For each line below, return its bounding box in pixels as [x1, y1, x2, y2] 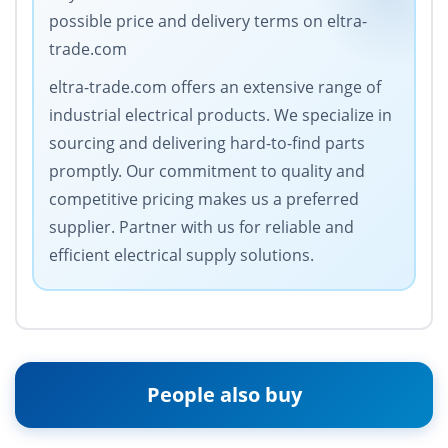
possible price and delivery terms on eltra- [49, 10, 367, 33]
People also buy [146, 381, 302, 409]
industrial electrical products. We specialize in [49, 104, 392, 127]
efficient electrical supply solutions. [49, 244, 314, 267]
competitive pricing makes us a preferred [49, 188, 359, 211]
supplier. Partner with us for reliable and [49, 216, 354, 239]
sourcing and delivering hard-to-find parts [49, 132, 365, 155]
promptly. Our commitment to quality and [49, 160, 365, 183]
